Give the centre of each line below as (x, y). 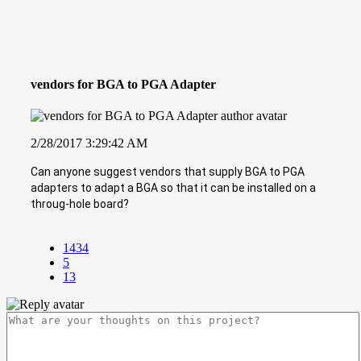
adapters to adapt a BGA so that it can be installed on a (173, 187)
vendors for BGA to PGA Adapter (123, 84)
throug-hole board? (80, 203)
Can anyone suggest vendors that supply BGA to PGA (168, 171)
